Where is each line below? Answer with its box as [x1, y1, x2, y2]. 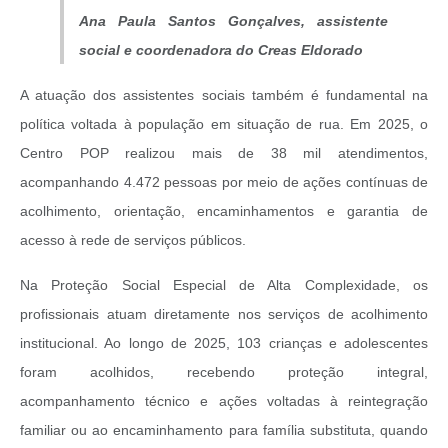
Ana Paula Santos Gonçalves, [79, 13, 317, 30]
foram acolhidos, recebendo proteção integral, [20, 364, 428, 381]
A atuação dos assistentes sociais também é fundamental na [20, 87, 428, 104]
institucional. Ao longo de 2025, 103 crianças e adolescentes [20, 335, 428, 352]
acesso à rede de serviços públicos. [20, 232, 246, 249]
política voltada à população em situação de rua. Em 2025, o [20, 116, 428, 133]
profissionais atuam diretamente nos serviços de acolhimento [20, 306, 428, 323]
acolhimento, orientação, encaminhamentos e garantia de [20, 203, 428, 220]
